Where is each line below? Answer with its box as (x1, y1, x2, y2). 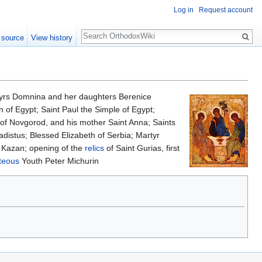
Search (81, 23, 120, 37)
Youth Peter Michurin (19, 156, 99, 166)
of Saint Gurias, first (104, 143, 180, 153)
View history (31, 33, 73, 42)
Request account (199, 6, 253, 15)
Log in (174, 6, 194, 15)
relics (85, 143, 104, 153)
